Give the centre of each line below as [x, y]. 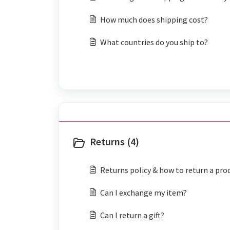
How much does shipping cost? [154, 20]
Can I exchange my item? [143, 193]
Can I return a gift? [132, 215]
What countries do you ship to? [154, 42]
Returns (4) [114, 141]
